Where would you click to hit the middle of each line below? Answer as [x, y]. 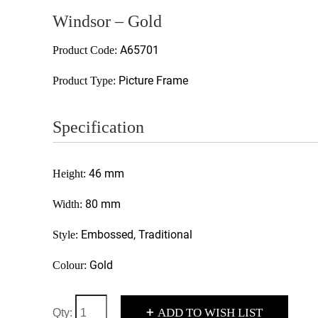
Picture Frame [153, 81]
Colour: [71, 265]
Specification [98, 127]
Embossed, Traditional [137, 235]
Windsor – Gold [107, 21]
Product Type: [86, 81]
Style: [67, 235]
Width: [69, 204]
